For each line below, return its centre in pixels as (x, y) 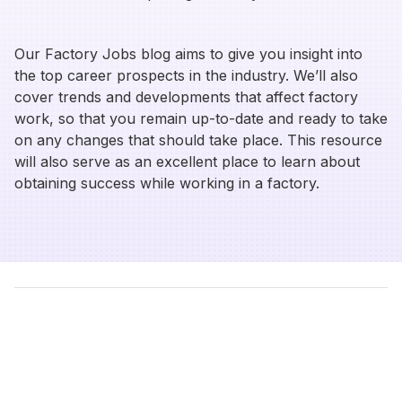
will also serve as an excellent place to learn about (187, 162)
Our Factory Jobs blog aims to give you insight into (188, 54)
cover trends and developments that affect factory (186, 97)
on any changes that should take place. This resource (198, 140)
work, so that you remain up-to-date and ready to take (201, 118)
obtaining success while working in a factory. (167, 183)
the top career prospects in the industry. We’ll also (186, 75)
